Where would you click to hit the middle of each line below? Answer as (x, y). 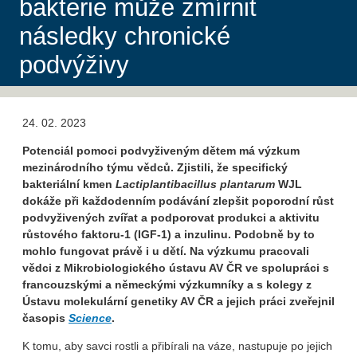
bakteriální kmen (69, 184)
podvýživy (74, 65)
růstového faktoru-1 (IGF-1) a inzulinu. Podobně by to (169, 235)
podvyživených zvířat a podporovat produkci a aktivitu (171, 218)
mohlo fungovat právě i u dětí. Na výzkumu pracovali (166, 251)
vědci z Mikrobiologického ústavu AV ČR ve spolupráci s (176, 268)
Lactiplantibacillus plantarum (195, 184)
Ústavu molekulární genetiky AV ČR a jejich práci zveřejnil (178, 302)
